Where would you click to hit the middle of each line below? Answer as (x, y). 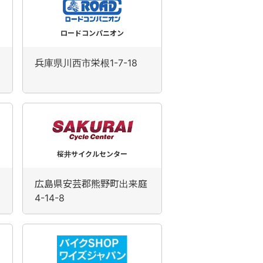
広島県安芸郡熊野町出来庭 (91, 184)
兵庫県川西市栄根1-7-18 (86, 63)
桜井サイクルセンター (92, 154)
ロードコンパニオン (92, 33)
